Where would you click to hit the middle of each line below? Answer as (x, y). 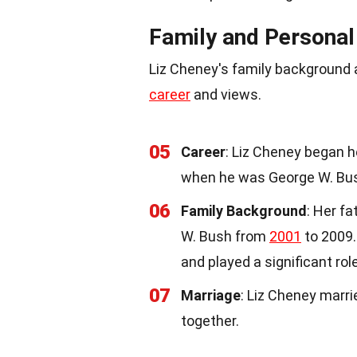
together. (210, 321)
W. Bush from (225, 236)
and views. (226, 94)
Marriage (211, 295)
